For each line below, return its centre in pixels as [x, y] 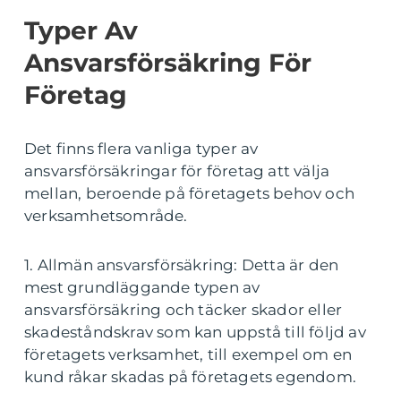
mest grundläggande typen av [142, 287]
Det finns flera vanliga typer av [141, 149]
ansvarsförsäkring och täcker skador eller [183, 310]
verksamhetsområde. [106, 216]
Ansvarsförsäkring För [168, 63]
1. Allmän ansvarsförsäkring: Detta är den [182, 265]
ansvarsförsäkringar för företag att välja [177, 171]
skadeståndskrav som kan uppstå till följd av [195, 332]
